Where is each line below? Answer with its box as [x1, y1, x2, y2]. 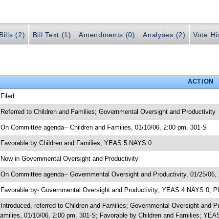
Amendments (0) [79, 31, 135, 39]
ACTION [187, 77, 214, 85]
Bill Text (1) [32, 31, 71, 39]
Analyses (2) [143, 31, 186, 39]
